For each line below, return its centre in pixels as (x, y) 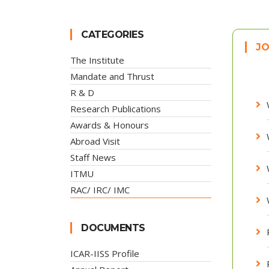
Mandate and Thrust (112, 76)
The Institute (97, 60)
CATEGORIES (112, 35)
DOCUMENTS (113, 228)
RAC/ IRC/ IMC (100, 190)
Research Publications (116, 109)
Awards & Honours (110, 125)
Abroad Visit (95, 141)
